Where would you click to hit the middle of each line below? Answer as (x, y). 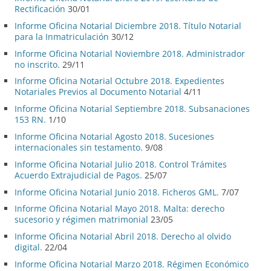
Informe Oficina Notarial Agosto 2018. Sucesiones (114, 136)
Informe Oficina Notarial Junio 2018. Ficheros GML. (117, 192)
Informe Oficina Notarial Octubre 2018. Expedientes (119, 81)
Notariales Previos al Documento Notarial (98, 92)
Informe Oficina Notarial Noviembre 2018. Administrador (130, 53)
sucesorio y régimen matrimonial (81, 220)
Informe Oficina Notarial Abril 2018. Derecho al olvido (123, 237)
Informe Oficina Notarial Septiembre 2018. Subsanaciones (132, 109)
